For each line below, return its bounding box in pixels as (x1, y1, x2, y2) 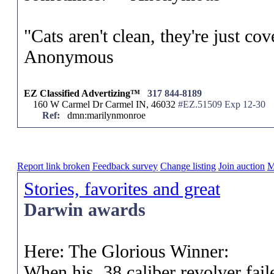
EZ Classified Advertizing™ (24, 88, 140, 98)
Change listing (160, 161, 216, 171)
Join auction (218, 161, 265, 171)
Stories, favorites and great (24, 179, 220, 199)
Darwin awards (24, 199, 146, 220)
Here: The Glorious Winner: (24, 241, 229, 261)
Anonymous (24, 46, 114, 67)
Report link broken (17, 161, 90, 171)
